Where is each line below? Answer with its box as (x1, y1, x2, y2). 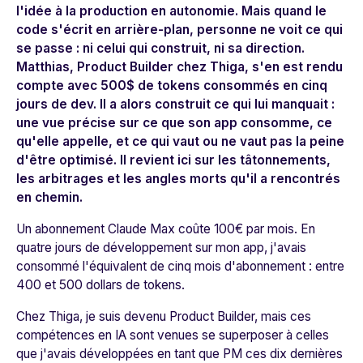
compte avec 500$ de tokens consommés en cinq (16, 78, 327, 94)
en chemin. (16, 190, 83, 206)
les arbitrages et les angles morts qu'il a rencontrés (16, 171, 340, 187)
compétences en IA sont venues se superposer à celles (16, 327, 329, 344)
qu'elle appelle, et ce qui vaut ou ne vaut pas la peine (16, 134, 344, 150)
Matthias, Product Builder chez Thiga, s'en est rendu (16, 59, 343, 75)
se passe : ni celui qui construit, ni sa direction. (16, 41, 305, 57)
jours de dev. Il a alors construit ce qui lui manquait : (16, 96, 335, 113)
